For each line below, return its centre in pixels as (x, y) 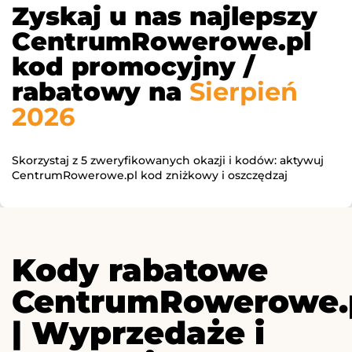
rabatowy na (101, 92)
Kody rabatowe (140, 270)
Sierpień (244, 92)
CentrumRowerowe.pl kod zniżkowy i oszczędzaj (150, 176)
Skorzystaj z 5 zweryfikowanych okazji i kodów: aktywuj (168, 161)
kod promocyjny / (133, 67)
